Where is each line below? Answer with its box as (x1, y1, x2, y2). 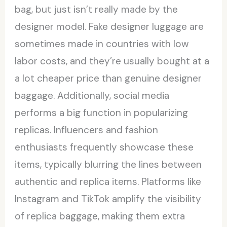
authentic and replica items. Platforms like (15, 175, 202, 188)
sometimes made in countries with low (15, 37, 190, 50)
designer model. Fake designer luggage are (15, 20, 204, 33)
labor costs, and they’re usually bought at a (15, 54, 210, 67)
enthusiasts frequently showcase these (15, 140, 194, 154)
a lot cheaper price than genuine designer (15, 71, 202, 85)
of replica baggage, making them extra (15, 209, 185, 222)
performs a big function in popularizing (15, 106, 188, 119)
